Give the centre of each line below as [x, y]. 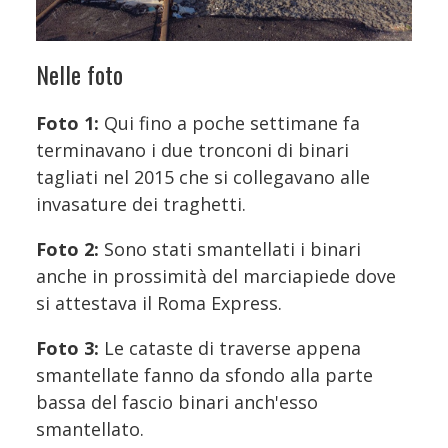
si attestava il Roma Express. [159, 302]
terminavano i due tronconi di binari [192, 149]
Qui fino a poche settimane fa [229, 122]
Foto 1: [67, 122]
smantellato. [90, 428]
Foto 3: [67, 347]
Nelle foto [79, 73]
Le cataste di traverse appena [230, 347]
